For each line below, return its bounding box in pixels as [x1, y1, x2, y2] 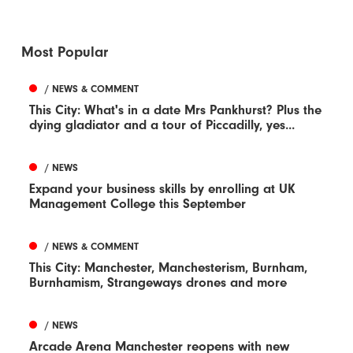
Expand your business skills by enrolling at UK [29, 181, 296, 197]
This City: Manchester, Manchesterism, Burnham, [29, 260, 308, 276]
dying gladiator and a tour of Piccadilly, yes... [29, 117, 295, 133]
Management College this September [29, 196, 247, 212]
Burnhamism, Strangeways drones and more [29, 275, 288, 291]
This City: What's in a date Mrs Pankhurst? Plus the [29, 102, 322, 118]
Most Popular [21, 43, 109, 61]
